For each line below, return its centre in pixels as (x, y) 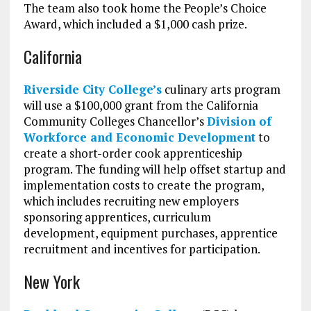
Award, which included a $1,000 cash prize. (135, 24)
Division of (239, 121)
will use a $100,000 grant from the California (141, 106)
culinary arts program (221, 90)
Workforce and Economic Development (139, 137)
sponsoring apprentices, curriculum (117, 217)
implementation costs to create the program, (143, 185)
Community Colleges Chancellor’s (115, 121)
